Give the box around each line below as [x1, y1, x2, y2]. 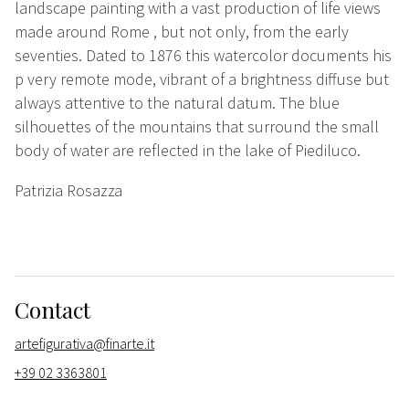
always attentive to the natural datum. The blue [15, 92, 340, 114]
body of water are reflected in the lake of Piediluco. [15, 140, 361, 162]
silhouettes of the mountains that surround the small [15, 116, 379, 138]
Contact [15, 295, 90, 325]
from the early [253, 21, 349, 43]
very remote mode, [27, 68, 160, 90]
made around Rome [15, 21, 153, 43]
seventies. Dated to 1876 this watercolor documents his [15, 45, 392, 67]
